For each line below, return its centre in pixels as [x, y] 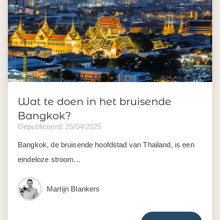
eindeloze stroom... [49, 159]
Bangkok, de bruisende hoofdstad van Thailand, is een [106, 144]
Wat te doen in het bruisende [95, 101]
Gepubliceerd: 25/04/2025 [60, 126]
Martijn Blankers [73, 189]
